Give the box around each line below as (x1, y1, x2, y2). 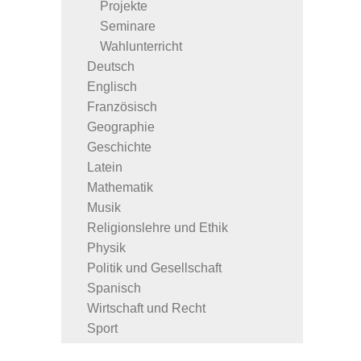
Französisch (87, 99, 157, 114)
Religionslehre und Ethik (87, 220, 228, 234)
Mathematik (87, 180, 153, 194)
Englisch (87, 79, 137, 93)
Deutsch (87, 59, 135, 73)
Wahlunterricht (100, 39, 182, 53)
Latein (87, 160, 122, 174)
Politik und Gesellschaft (87, 260, 222, 275)
